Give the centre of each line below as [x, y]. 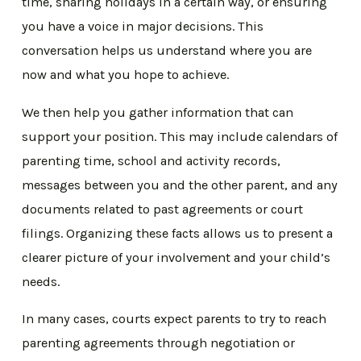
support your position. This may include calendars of [180, 136]
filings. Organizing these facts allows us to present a [178, 233]
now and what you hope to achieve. [126, 75]
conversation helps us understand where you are [167, 51]
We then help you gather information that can [158, 112]
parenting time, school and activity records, [151, 160]
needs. [41, 281]
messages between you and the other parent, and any [180, 185]
